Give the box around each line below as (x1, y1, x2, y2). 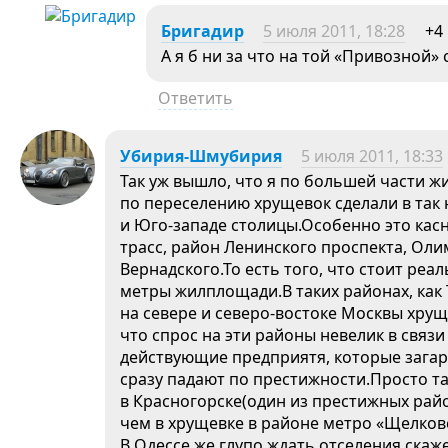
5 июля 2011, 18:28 (263, 20, 405, 42)
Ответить (158, 87, 233, 109)
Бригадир (161, 20, 244, 42)
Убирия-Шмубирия (120, 145, 282, 167)
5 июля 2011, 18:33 (301, 145, 443, 167)
